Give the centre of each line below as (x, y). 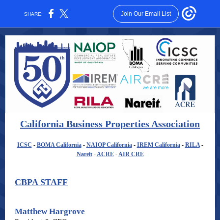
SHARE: (34, 14)
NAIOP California (109, 145)
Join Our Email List (146, 14)
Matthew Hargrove (50, 211)
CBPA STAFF (41, 182)
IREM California (158, 145)
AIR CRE (131, 154)
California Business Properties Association (110, 124)
